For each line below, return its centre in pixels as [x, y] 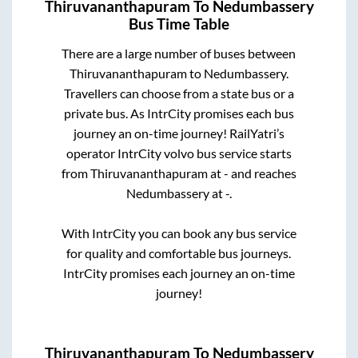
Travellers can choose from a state [157, 93]
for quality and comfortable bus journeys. [179, 253]
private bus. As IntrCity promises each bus [179, 113]
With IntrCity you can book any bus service [179, 233]
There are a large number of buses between [179, 53]
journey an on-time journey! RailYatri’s [179, 133]
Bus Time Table [179, 24]
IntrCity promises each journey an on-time [179, 272]
